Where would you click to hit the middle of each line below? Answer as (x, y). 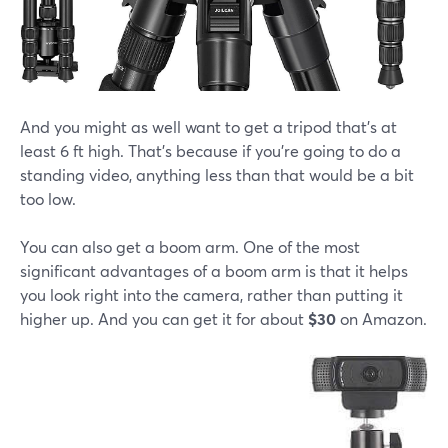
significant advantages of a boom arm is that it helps (214, 270)
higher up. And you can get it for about (164, 318)
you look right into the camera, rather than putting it (211, 294)
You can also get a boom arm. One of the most (190, 246)
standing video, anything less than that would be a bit (217, 174)
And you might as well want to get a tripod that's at (208, 126)
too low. (48, 198)
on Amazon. (381, 318)
